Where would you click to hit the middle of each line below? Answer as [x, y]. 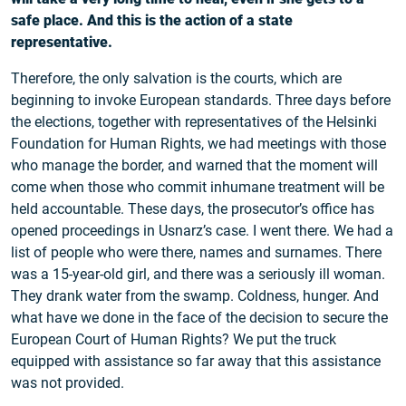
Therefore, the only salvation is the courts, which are [176, 79]
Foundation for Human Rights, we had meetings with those [198, 144]
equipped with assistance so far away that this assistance [196, 362]
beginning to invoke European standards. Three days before [201, 101]
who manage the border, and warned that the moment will [194, 166]
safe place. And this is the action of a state [152, 21]
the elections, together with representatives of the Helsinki [194, 122]
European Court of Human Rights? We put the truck [174, 340]
